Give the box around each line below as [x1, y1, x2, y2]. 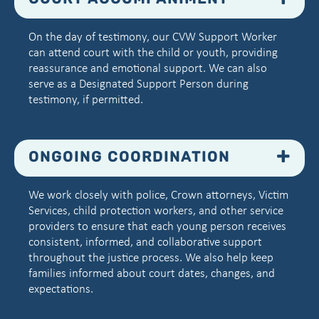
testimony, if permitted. [28, 92, 143, 108]
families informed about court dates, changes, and [28, 266, 275, 281]
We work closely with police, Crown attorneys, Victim [28, 187, 288, 203]
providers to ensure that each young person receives [28, 219, 286, 234]
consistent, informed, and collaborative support [28, 234, 262, 250]
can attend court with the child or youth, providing [28, 45, 278, 61]
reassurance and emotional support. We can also [28, 61, 267, 76]
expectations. [28, 281, 93, 297]
